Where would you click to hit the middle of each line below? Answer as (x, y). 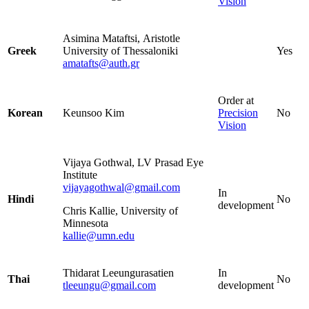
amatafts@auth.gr (101, 63)
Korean (25, 113)
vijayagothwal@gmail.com (121, 188)
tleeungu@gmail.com (109, 286)
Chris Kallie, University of (120, 211)
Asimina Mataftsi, (103, 39)
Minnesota (86, 223)
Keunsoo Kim (93, 113)
